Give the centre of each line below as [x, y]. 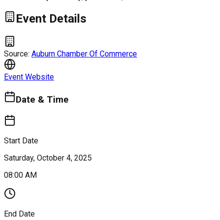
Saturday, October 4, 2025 [48, 158]
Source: [18, 54]
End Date [19, 214]
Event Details [51, 19]
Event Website [29, 77]
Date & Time [42, 100]
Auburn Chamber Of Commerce [84, 54]
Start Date [21, 140]
